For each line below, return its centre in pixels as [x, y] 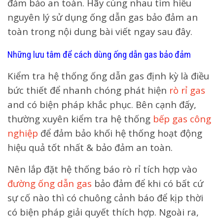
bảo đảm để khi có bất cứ [147, 183]
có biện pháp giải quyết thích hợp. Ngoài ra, [103, 212]
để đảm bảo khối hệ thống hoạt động [120, 133]
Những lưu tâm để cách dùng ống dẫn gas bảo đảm [99, 55]
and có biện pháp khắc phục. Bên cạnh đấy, [102, 104]
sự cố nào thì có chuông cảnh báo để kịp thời [105, 198]
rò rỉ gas [187, 90]
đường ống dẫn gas [50, 183]
